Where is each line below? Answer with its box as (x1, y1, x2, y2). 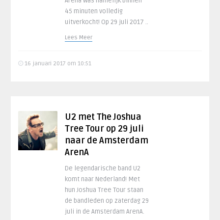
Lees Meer (65, 34, 93, 41)
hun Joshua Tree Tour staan (65, 186, 144, 194)
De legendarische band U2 (65, 165, 141, 172)
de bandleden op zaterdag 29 (65, 197, 149, 205)
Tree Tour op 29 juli (65, 123, 144, 134)
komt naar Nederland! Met (65, 175, 140, 183)
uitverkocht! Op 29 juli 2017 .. (65, 18, 149, 26)
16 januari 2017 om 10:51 (23, 60, 92, 67)
